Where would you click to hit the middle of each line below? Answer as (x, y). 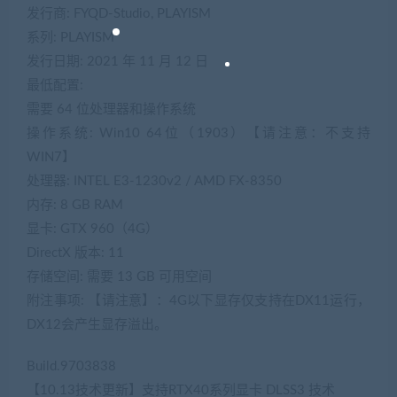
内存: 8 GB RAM (75, 206)
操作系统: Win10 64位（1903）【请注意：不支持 (198, 134)
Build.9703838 (71, 367)
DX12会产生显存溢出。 (97, 325)
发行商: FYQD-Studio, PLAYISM (119, 14)
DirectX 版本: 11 (75, 253)
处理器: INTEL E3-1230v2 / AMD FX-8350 (154, 182)
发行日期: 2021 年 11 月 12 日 (117, 62)
